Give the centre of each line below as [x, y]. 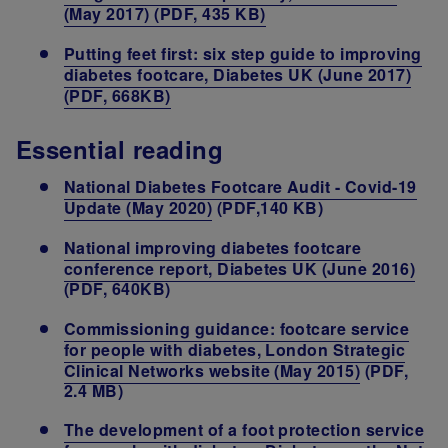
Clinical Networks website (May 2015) [212, 370]
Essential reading [120, 149]
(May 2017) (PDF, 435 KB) [165, 14]
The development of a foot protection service [244, 429]
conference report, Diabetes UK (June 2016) [240, 269]
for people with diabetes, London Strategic [235, 349]
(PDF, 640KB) [117, 289]
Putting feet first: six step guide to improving [243, 54]
